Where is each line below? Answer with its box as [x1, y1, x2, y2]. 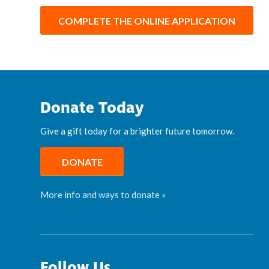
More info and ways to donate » [40, 189, 166, 201]
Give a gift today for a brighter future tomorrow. [40, 125, 234, 136]
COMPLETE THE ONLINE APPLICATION [58, 15, 235, 26]
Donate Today [40, 98, 144, 119]
